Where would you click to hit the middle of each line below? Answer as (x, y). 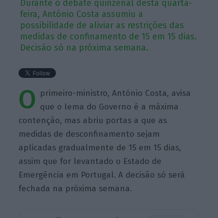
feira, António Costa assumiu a (82, 14)
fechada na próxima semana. (75, 188)
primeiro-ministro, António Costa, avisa (116, 93)
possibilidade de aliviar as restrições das (102, 25)
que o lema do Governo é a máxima (109, 107)
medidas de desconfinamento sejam (89, 134)
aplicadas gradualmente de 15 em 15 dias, (100, 147)
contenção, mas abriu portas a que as (93, 120)
